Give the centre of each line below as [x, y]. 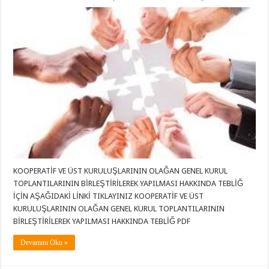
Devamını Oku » [44, 243]
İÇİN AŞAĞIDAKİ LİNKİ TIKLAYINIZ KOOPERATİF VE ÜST [109, 196]
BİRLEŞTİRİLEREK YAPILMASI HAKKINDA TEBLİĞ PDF [102, 222]
